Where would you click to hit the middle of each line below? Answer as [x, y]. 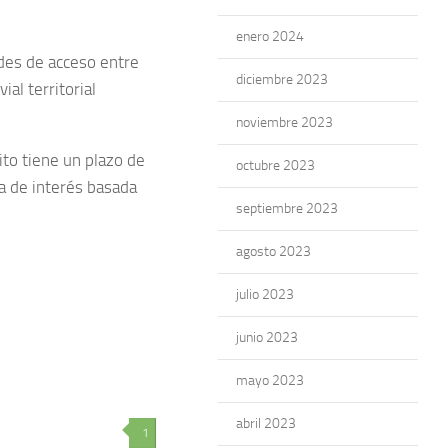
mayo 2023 [270, 380]
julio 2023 [265, 294]
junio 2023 [267, 337]
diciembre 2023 [282, 79]
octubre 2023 [275, 165]
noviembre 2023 [284, 122]
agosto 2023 [273, 251]
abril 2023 [266, 423]
